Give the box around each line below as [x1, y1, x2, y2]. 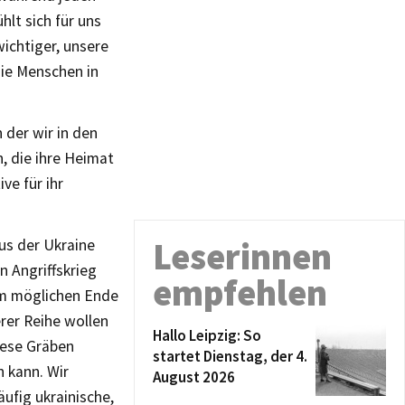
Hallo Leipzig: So [153, 325, 261, 345]
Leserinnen [153, 234, 332, 279]
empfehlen [153, 270, 327, 316]
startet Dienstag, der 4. [153, 346, 307, 366]
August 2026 [153, 367, 235, 387]
